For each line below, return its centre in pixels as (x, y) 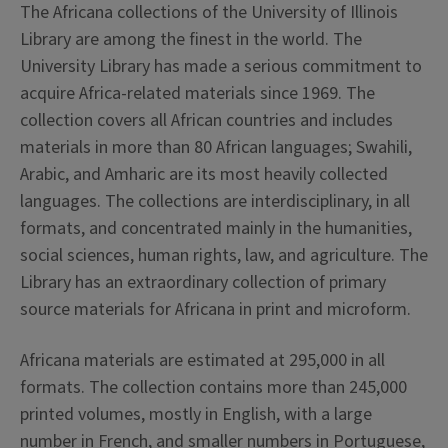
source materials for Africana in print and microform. (215, 309)
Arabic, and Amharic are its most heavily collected (204, 174)
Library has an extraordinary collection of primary (203, 282)
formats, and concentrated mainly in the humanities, (216, 228)
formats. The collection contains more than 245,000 (213, 387)
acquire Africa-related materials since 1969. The (197, 93)
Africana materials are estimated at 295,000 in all (202, 360)
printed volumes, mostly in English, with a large (196, 414)
